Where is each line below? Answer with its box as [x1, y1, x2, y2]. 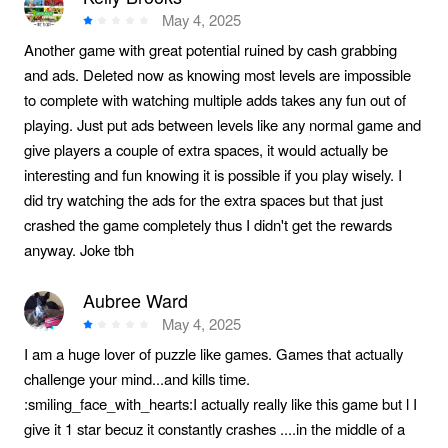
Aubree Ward [83, 287, 189, 314]
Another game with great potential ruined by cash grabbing [23, 39, 397, 61]
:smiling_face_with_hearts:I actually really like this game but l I [23, 393, 417, 415]
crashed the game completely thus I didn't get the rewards [23, 214, 392, 236]
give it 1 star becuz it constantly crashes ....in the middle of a [23, 418, 405, 440]
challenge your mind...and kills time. [23, 368, 250, 390]
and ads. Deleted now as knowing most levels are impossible [23, 64, 411, 86]
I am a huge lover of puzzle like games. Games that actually [23, 343, 403, 365]
